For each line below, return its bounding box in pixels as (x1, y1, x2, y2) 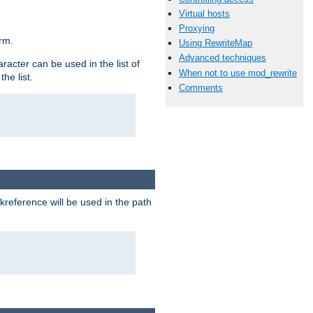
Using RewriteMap (179, 38, 252, 49)
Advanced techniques (179, 52, 266, 64)
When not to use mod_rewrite (179, 67, 297, 78)
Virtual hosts (179, 8, 230, 19)
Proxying (179, 23, 214, 34)
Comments (179, 82, 223, 93)
